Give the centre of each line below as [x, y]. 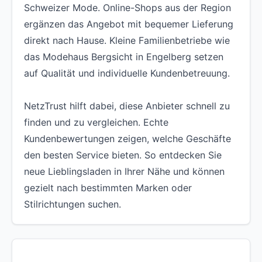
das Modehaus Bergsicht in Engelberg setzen [124, 57]
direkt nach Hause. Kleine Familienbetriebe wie [127, 40]
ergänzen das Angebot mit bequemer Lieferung [129, 24]
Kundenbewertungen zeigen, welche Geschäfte [127, 139]
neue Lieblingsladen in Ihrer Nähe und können [124, 171]
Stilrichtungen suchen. [73, 204]
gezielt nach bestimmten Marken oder [108, 188]
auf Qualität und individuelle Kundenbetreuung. [127, 73]
